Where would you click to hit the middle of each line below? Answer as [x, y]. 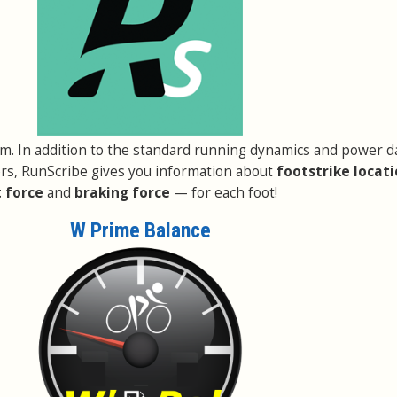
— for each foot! [224, 192]
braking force [122, 192]
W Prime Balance [140, 230]
